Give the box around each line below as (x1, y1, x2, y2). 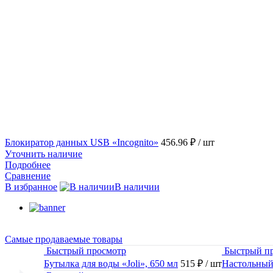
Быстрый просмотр (46, 245, 126, 256)
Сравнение (5, 170, 51, 181)
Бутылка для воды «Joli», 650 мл (44, 258, 178, 269)
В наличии (115, 181, 160, 192)
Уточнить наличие (5, 148, 82, 159)
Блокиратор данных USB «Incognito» (5, 136, 158, 147)
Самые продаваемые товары (5, 233, 122, 244)
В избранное (5, 181, 57, 192)
